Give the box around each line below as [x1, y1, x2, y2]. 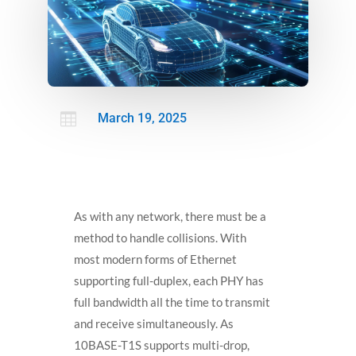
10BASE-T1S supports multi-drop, [73, 338, 250, 353]
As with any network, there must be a [73, 209, 266, 224]
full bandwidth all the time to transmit [73, 295, 270, 310]
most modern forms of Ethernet [73, 252, 237, 267]
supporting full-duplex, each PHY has [73, 273, 264, 288]
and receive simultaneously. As [73, 316, 234, 331]
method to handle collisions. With [73, 230, 246, 246]
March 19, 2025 [97, 110, 187, 126]
